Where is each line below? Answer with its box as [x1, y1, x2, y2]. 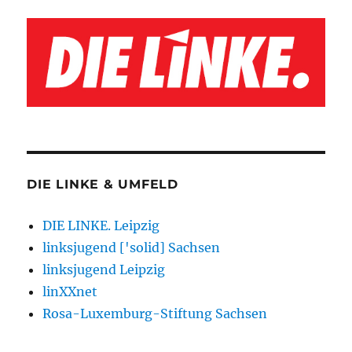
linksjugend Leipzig [42, 261, 166, 277]
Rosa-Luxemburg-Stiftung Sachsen [42, 305, 268, 321]
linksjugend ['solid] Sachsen [42, 239, 221, 255]
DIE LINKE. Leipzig [42, 217, 160, 233]
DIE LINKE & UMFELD [27, 176, 178, 192]
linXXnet [42, 283, 98, 299]
